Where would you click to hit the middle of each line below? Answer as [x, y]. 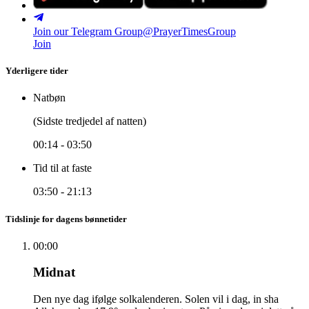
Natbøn [49, 98]
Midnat [54, 272]
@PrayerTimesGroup [189, 31]
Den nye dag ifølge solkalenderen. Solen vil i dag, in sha [156, 299]
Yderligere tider [37, 71]
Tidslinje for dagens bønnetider [66, 219]
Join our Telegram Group [88, 31]
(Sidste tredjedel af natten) [90, 121]
